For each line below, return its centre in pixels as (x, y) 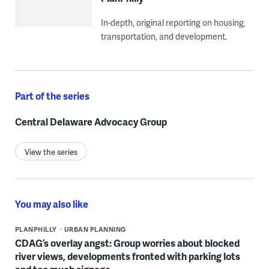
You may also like (51, 204)
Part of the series (52, 95)
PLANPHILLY (36, 229)
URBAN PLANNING (95, 229)
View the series (51, 152)
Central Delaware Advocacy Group (91, 121)
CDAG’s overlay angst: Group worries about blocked (127, 243)
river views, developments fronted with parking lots (127, 256)
